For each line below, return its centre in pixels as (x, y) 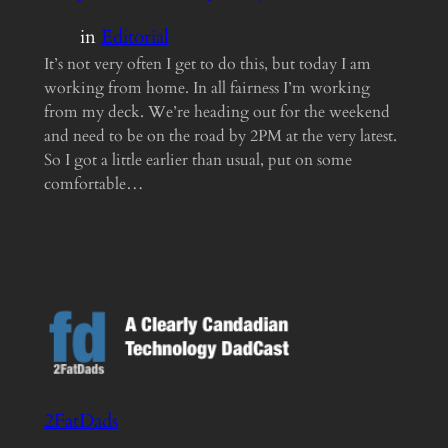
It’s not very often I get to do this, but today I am (207, 64)
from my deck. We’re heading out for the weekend (216, 112)
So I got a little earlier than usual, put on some (197, 160)
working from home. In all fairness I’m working (206, 88)
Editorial (134, 37)
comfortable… (93, 184)
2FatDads (80, 421)
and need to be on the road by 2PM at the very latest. (220, 136)
